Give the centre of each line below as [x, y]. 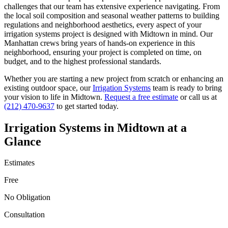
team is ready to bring [187, 88]
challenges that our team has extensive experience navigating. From [112, 6]
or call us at [198, 97]
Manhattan [21, 43]
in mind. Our [191, 34]
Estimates [19, 163]
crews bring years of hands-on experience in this [117, 43]
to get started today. [87, 106]
